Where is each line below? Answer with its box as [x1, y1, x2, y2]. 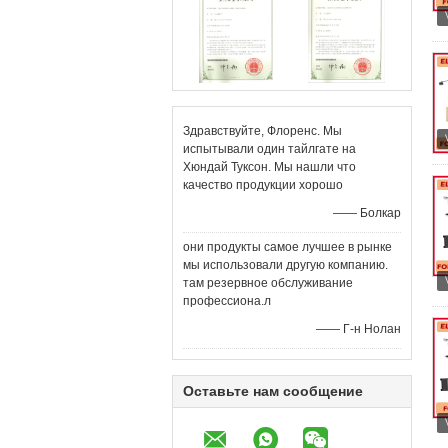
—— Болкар [333, 206, 401, 220]
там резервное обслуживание [183, 276, 353, 290]
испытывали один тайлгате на [183, 142, 356, 156]
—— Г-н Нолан [316, 322, 401, 336]
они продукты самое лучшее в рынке [183, 240, 392, 254]
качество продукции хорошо [183, 178, 343, 192]
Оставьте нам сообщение [183, 383, 363, 399]
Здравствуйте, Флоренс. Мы [183, 124, 342, 138]
